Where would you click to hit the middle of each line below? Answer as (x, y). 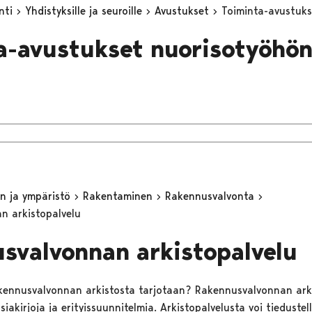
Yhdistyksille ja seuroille (85, 10)
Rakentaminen (119, 196)
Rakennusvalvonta (211, 196)
